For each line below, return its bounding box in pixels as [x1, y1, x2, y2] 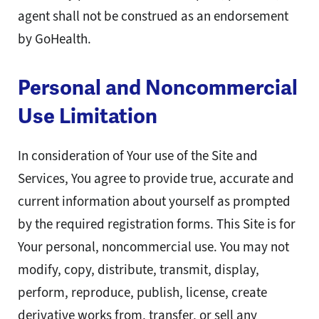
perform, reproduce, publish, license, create [18, 283, 267, 302]
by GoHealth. [18, 30, 91, 48]
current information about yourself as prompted [18, 192, 291, 211]
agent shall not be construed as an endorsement [18, 7, 288, 26]
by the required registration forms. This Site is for [18, 215, 296, 234]
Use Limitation [18, 103, 157, 130]
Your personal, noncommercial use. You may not [18, 238, 289, 256]
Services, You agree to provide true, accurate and [18, 169, 294, 188]
